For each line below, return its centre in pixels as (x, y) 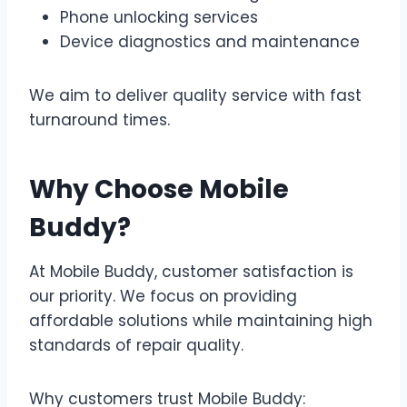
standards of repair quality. (136, 345)
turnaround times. (99, 119)
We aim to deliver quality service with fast (195, 95)
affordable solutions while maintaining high (201, 320)
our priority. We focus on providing (163, 296)
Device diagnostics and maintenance (210, 41)
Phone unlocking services (159, 17)
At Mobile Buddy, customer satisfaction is (191, 271)
